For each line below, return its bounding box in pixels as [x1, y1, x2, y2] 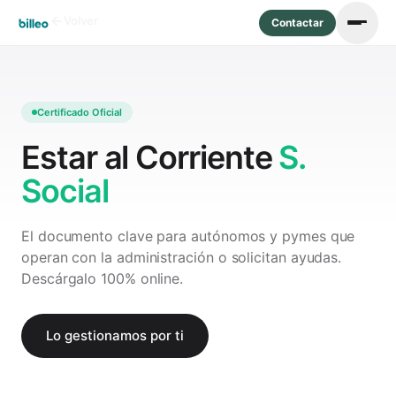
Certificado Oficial [37, 106, 122, 118]
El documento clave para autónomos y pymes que [21, 227, 355, 245]
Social [21, 171, 109, 210]
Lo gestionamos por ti [46, 327, 184, 344]
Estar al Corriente [21, 138, 279, 177]
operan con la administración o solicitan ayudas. [21, 248, 342, 266]
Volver [64, 13, 98, 27]
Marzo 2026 [286, 13, 346, 27]
